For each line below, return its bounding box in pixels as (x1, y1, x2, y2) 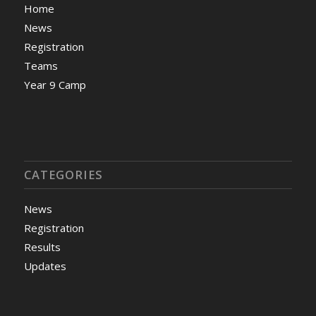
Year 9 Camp (23, 78, 86, 92)
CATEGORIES (23, 166, 103, 183)
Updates (23, 259, 66, 274)
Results (23, 240, 61, 255)
